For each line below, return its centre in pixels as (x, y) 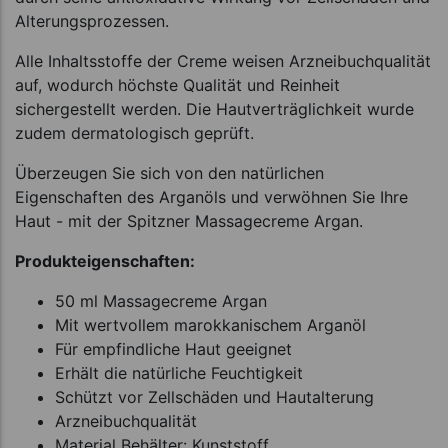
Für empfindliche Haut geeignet (173, 348)
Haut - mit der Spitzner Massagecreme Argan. (189, 220)
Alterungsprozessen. (92, 20)
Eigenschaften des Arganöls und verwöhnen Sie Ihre (211, 196)
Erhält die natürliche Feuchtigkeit (179, 372)
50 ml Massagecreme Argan (161, 300)
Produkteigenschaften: (105, 260)
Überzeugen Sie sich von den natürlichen (169, 172)
